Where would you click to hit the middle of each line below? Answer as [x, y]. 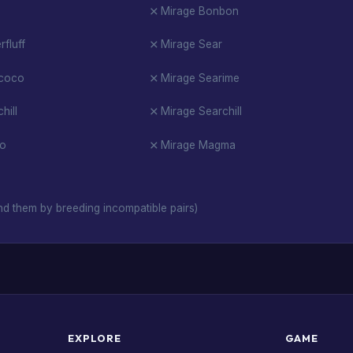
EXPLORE [95, 338]
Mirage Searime [200, 78]
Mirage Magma [198, 145]
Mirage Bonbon [199, 11]
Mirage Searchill [201, 111]
